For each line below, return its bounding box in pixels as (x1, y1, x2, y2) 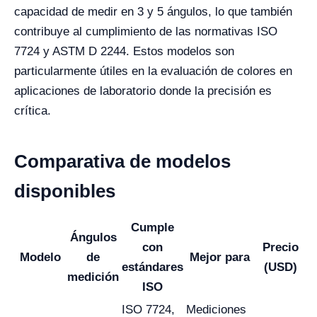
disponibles (14, 180, 115, 202)
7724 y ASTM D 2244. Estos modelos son (14, 45, 234, 58)
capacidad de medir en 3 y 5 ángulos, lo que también (14, 5, 292, 18)
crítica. (14, 104, 51, 117)
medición (67, 270, 119, 284)
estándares (122, 260, 183, 274)
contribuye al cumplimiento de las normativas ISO (14, 25, 277, 38)
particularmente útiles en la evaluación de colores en (14, 64, 292, 78)
